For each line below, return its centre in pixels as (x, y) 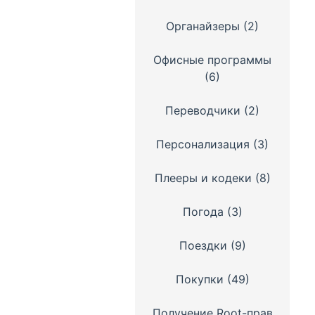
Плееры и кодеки (203, 178)
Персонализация (203, 144)
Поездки (203, 245)
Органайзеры (203, 26)
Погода (203, 212)
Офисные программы (212, 60)
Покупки (199, 279)
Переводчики (203, 110)
